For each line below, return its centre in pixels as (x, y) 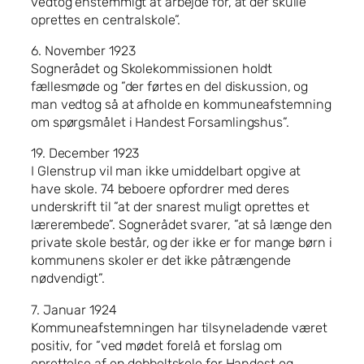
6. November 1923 (83, 51)
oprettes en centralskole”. (106, 19)
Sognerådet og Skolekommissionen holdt (152, 69)
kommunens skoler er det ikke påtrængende (161, 261)
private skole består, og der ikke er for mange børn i (182, 243)
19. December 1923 (85, 154)
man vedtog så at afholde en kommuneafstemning (181, 105)
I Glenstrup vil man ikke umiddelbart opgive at (166, 171)
